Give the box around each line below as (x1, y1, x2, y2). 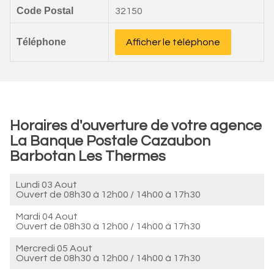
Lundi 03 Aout (16, 180, 77, 190)
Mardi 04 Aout (16, 212, 78, 221)
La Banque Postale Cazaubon (10, 133, 210, 149)
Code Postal (17, 6, 73, 16)
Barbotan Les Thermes (10, 149, 166, 164)
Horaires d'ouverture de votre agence (10, 118, 262, 133)
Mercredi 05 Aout (16, 243, 92, 253)
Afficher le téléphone (126, 37, 220, 47)
